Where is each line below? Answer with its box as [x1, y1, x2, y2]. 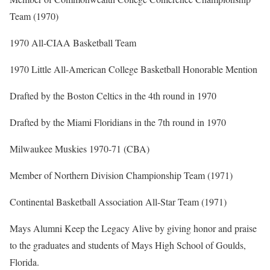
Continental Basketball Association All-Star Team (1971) [10, 195, 227, 209]
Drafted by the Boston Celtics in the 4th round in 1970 [10, 89, 216, 102]
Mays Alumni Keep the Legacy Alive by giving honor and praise [10, 222, 257, 235]
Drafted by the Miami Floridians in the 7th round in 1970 [10, 116, 226, 129]
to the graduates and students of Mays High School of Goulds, [10, 239, 246, 252]
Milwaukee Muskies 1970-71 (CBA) [10, 142, 149, 155]
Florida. [10, 256, 39, 269]
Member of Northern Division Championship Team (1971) [10, 169, 233, 182]
